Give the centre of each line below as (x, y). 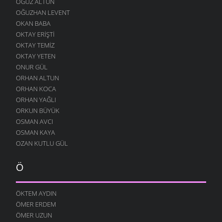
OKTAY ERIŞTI (35, 34)
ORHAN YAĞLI (36, 99)
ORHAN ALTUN (37, 78)
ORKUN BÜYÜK (38, 110)
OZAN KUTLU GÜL (42, 143)
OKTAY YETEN (36, 56)
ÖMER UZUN (34, 215)
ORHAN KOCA (36, 88)
